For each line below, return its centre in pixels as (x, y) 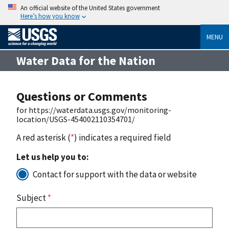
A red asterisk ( (43, 137)
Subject (32, 198)
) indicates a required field (123, 137)
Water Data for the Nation (86, 60)
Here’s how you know (50, 16)
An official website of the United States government (90, 8)
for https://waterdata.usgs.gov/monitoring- (94, 110)
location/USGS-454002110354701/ (76, 119)
